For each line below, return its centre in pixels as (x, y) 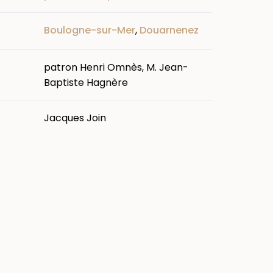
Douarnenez (169, 30)
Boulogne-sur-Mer (90, 30)
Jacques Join (75, 118)
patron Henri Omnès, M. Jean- (116, 67)
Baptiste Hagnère (86, 82)
